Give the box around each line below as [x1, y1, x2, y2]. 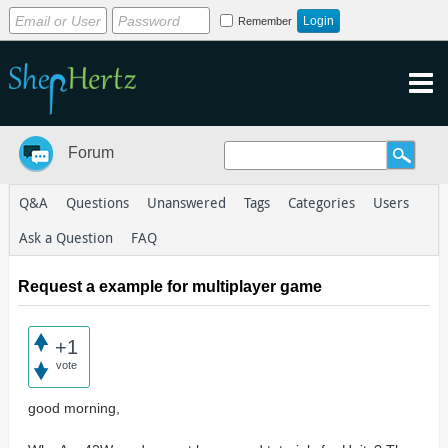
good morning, [27, 400, 120, 416]
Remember [237, 15, 292, 27]
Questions [65, 193, 129, 212]
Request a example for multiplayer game [17, 278, 322, 295]
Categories [287, 193, 355, 212]
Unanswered [146, 193, 226, 212]
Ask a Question [18, 228, 113, 247]
